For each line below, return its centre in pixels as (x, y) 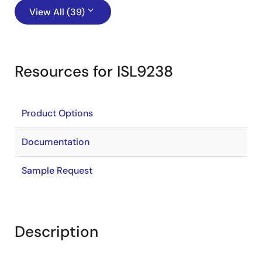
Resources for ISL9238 (94, 71)
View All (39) (57, 12)
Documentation (56, 142)
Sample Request (57, 170)
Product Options (57, 113)
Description (56, 232)
